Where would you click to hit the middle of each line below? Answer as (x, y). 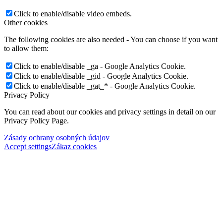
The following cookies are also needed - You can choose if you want (111, 39)
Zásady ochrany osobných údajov (57, 137)
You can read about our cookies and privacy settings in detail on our (110, 111)
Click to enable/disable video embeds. (73, 13)
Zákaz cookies (74, 146)
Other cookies (26, 22)
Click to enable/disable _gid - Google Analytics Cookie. (101, 76)
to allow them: (26, 48)
